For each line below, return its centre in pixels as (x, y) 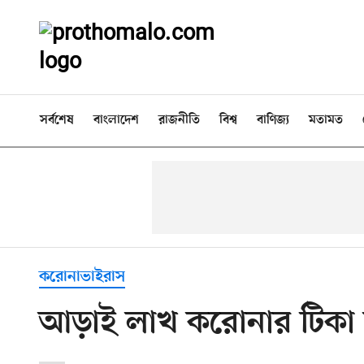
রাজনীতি (179, 120)
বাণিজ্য (273, 120)
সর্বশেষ (57, 120)
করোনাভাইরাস (82, 277)
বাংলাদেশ (116, 120)
